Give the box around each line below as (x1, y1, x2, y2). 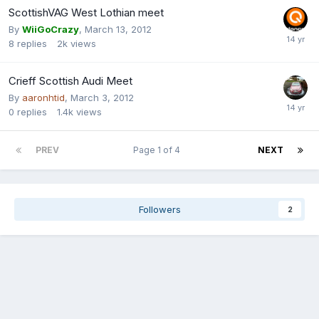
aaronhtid (22, 91, 65, 103)
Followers (138, 203, 181, 215)
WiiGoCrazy (22, 23, 79, 35)
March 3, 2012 (70, 91, 134, 103)
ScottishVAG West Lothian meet (9, 5, 164, 19)
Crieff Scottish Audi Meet (9, 73, 132, 88)
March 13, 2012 (85, 23, 152, 35)
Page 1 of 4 (132, 144, 184, 155)
